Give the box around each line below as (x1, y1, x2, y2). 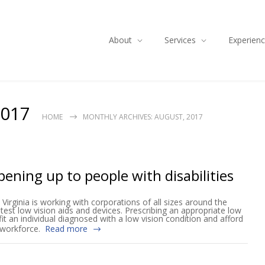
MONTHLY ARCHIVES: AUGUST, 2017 (83, 112, 203, 122)
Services (164, 34, 196, 46)
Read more (45, 223, 88, 234)
